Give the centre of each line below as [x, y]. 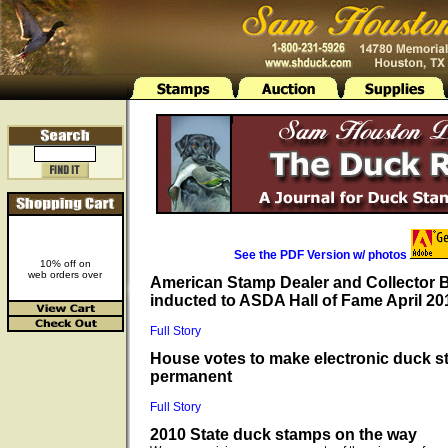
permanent [191, 376]
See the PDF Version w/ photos [320, 255]
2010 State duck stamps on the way [283, 434]
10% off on [65, 263]
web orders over [65, 274]
